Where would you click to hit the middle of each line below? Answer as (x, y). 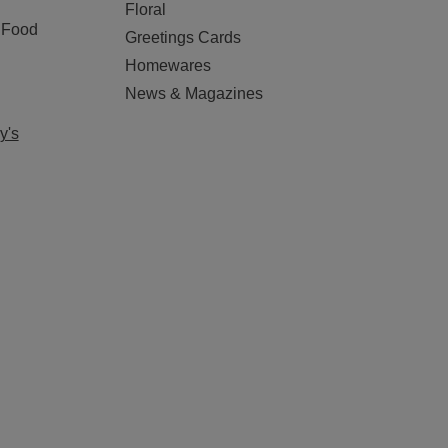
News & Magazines (194, 93)
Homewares (168, 65)
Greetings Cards (183, 37)
